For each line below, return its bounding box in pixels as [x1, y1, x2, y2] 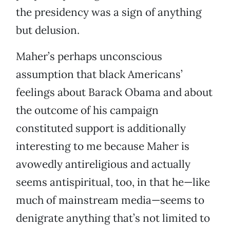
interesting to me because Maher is [16, 139, 189, 154]
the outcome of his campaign [16, 103, 159, 118]
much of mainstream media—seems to [16, 193, 204, 207]
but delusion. [16, 23, 80, 37]
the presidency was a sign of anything [16, 5, 202, 20]
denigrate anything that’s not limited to [16, 211, 210, 225]
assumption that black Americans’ [16, 67, 183, 82]
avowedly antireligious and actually [16, 157, 190, 171]
